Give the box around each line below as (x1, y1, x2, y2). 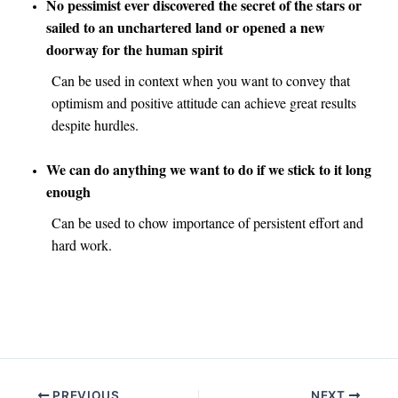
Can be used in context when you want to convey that (51, 70, 350, 90)
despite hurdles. (51, 115, 139, 134)
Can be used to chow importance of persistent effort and (51, 212, 363, 232)
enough (46, 180, 91, 202)
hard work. (51, 235, 112, 254)
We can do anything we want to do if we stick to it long (46, 158, 371, 179)
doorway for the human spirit (46, 38, 223, 60)
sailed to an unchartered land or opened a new (46, 16, 325, 37)
